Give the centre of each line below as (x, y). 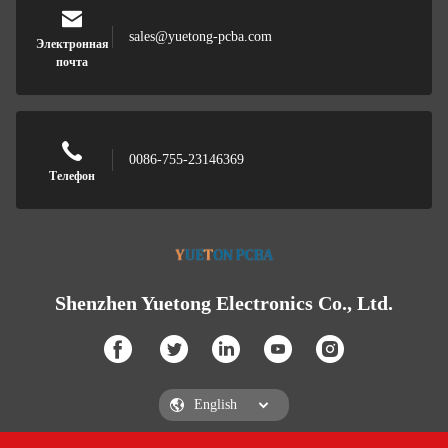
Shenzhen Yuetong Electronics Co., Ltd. (224, 303)
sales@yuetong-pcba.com (200, 36)
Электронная (72, 44)
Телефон (72, 176)
